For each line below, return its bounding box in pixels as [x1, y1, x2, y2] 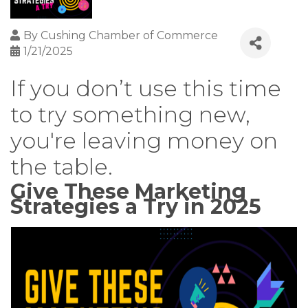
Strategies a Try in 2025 [10, 194, 261, 220]
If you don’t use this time [10, 75, 281, 102]
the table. [10, 153, 113, 181]
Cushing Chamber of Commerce [41, 29, 218, 43]
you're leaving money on [10, 127, 278, 155]
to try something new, [10, 101, 250, 129]
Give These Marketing [10, 179, 246, 205]
